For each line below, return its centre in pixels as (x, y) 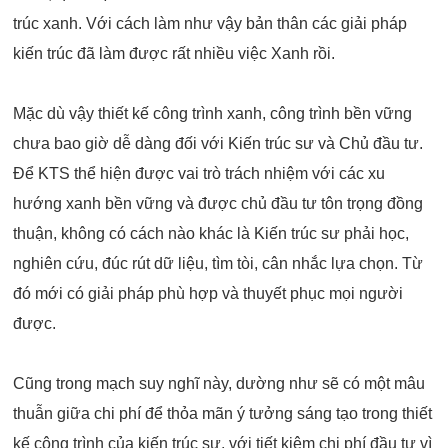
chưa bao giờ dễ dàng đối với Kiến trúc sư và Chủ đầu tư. (218, 144)
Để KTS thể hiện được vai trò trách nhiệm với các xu (199, 174)
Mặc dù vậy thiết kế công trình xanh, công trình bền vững (213, 114)
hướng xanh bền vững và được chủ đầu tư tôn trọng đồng (218, 204)
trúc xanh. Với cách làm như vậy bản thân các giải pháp (210, 24)
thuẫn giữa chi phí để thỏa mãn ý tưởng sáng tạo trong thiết (223, 414)
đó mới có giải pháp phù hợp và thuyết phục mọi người (208, 294)
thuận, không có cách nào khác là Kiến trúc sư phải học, (211, 234)
